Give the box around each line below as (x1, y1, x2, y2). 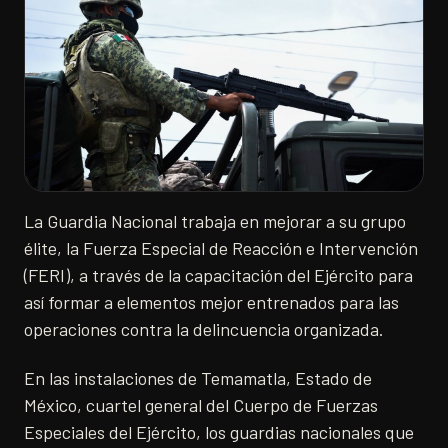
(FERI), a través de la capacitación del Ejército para (24, 263, 413, 286)
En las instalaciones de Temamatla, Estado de (24, 366, 372, 389)
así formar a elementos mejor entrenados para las (24, 290, 399, 313)
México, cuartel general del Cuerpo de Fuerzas (24, 393, 378, 416)
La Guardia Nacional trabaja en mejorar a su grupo (24, 209, 406, 232)
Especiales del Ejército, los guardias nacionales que (24, 420, 414, 443)
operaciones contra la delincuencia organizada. (24, 317, 384, 340)
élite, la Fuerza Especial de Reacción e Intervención (24, 236, 418, 259)
